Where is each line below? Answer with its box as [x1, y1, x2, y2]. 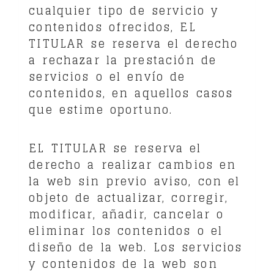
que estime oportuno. [29, 99, 173, 119]
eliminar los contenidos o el [29, 220, 223, 240]
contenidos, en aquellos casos [29, 83, 234, 103]
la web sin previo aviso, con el [29, 171, 240, 191]
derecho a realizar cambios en [29, 154, 237, 174]
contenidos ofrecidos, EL [29, 17, 196, 37]
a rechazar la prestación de [29, 50, 217, 70]
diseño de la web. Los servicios [29, 237, 243, 257]
